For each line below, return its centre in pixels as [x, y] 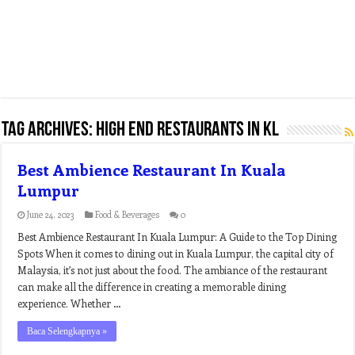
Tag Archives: [49, 130]
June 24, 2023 [51, 214]
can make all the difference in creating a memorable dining [152, 286]
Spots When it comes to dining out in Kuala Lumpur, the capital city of [176, 253]
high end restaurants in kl [188, 130]
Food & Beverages [128, 214]
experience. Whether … [70, 303]
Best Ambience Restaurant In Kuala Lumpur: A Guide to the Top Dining [177, 237]
